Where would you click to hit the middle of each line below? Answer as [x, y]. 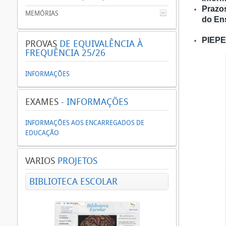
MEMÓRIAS [42, 13]
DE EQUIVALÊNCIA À [100, 44]
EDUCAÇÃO [42, 133]
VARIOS [40, 161]
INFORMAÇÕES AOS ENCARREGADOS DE [85, 123]
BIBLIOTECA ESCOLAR [73, 182]
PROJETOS [76, 161]
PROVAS [41, 44]
